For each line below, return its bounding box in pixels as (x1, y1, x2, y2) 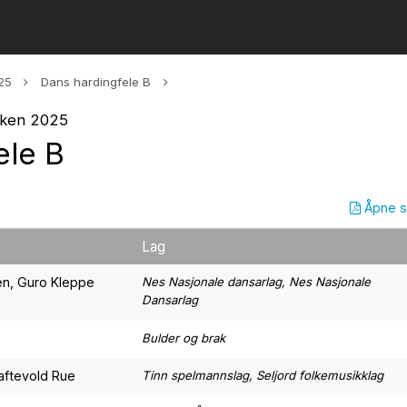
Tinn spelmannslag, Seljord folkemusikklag (142, 368, 383, 383)
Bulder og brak (142, 331, 225, 346)
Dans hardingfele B (41, 74, 152, 89)
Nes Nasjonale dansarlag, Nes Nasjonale (142, 274, 371, 290)
